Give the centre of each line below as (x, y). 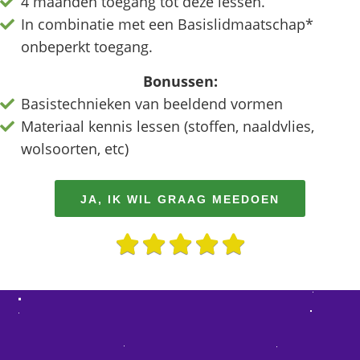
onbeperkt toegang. (87, 47)
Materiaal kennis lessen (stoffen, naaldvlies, (168, 127)
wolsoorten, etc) (75, 149)
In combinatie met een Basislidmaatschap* (168, 25)
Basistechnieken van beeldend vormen (152, 104)
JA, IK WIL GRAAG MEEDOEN (180, 200)
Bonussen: (180, 82)
